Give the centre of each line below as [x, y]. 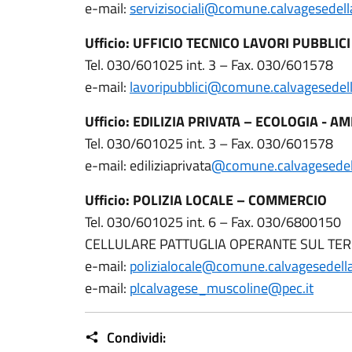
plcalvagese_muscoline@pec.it [222, 288]
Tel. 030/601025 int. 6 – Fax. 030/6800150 [213, 222]
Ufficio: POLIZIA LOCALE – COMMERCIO [206, 200]
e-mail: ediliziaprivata [148, 165]
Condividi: [135, 337]
